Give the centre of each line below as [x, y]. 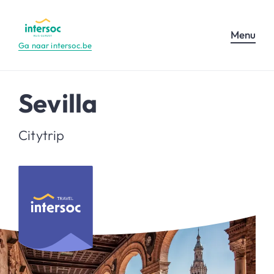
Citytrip [42, 135]
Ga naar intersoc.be [55, 45]
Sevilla [58, 103]
